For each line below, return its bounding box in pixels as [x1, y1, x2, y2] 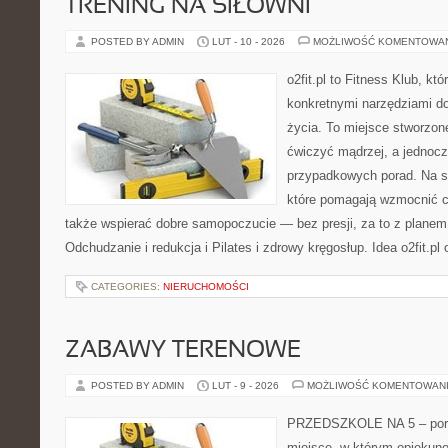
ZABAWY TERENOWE [65, 340, 301, 362]
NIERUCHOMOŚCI [163, 281, 249, 292]
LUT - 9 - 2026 [212, 380, 279, 391]
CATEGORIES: [91, 281, 163, 292]
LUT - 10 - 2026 [212, 36, 285, 47]
